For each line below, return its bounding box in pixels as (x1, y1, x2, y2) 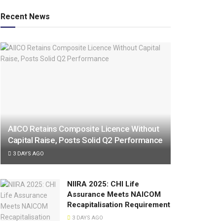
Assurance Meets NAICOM (67, 190, 161, 199)
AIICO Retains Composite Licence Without (8, 124, 159, 134)
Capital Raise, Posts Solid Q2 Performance (8, 135, 163, 146)
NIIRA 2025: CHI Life (67, 180, 139, 189)
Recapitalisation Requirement (67, 200, 170, 210)
